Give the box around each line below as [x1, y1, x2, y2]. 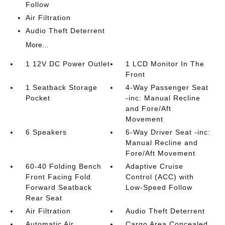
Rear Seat [25, 194, 62, 202]
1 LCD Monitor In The [126, 60, 205, 68]
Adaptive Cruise [126, 162, 184, 170]
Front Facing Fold [25, 173, 91, 181]
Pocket [25, 94, 50, 102]
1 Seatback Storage [25, 83, 97, 91]
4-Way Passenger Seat [126, 83, 209, 91]
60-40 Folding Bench [25, 162, 101, 170]
